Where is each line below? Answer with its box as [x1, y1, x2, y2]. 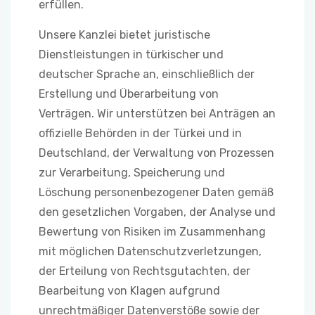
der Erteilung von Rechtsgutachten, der [39, 264, 250, 278]
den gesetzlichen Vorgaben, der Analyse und [39, 205, 276, 219]
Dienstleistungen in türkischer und [39, 48, 224, 61]
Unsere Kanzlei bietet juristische [39, 28, 210, 41]
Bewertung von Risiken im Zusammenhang [39, 225, 266, 238]
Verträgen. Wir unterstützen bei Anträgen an [39, 107, 276, 120]
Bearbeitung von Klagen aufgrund [39, 284, 220, 297]
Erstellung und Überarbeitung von [39, 87, 219, 101]
